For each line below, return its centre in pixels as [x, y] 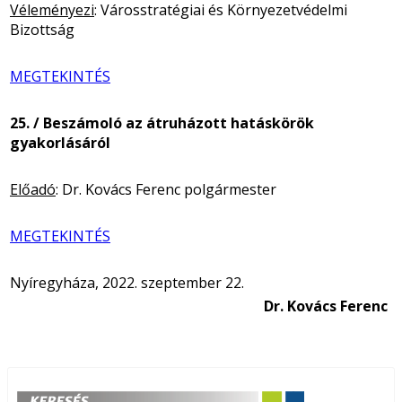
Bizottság [42, 29]
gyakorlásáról [60, 142]
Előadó [33, 189]
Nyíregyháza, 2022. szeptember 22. [127, 282]
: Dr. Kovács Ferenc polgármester [166, 189]
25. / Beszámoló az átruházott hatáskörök [162, 122]
